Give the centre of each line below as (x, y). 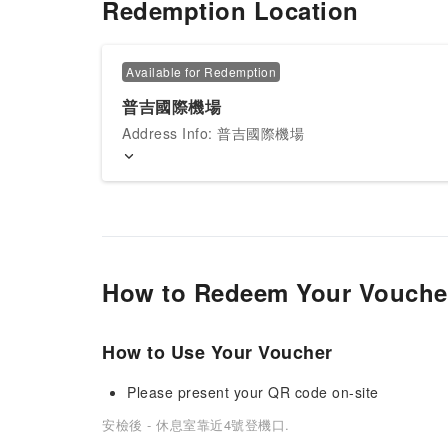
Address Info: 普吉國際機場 (213, 133)
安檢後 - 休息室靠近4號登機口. (196, 424)
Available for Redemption (201, 71)
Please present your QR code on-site (253, 392)
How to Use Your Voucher (217, 352)
